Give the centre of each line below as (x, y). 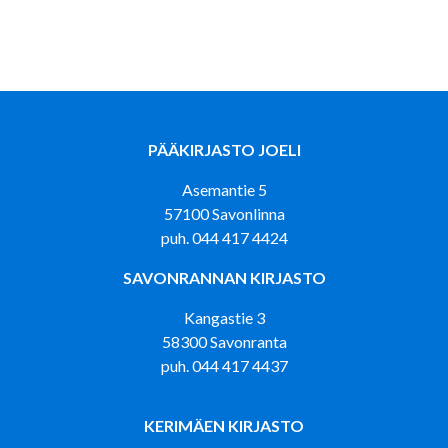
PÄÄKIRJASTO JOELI (224, 149)
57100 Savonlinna (224, 213)
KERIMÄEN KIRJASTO (224, 425)
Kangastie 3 (224, 317)
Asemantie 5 (224, 189)
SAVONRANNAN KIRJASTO (224, 277)
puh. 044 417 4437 (224, 365)
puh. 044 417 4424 (224, 237)
